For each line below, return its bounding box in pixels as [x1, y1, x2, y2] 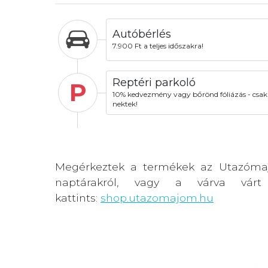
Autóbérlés [112, 27, 171, 41]
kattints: [55, 191, 100, 204]
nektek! [112, 99, 138, 108]
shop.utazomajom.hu [100, 191, 214, 204]
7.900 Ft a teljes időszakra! [112, 41, 203, 51]
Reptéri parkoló [112, 75, 196, 89]
